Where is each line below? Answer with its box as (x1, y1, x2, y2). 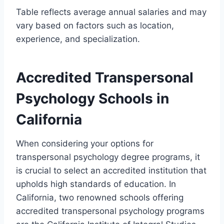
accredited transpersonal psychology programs (16, 205, 204, 216)
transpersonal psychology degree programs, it (16, 151, 200, 162)
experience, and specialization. (16, 33, 140, 44)
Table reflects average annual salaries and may (16, 6, 206, 17)
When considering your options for (16, 138, 153, 148)
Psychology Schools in (16, 89, 169, 107)
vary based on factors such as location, (16, 20, 174, 30)
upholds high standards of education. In (16, 178, 176, 189)
